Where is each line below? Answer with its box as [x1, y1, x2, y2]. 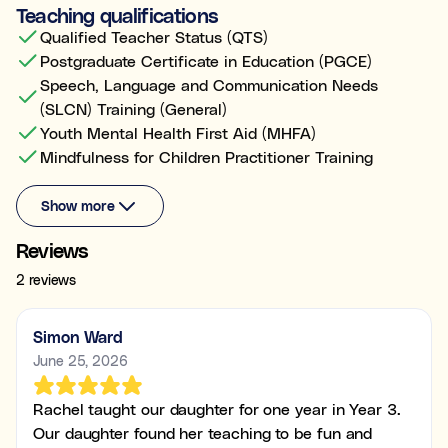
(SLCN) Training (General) [40, 99, 227, 119]
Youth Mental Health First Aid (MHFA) [40, 123, 316, 143]
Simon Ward [33, 327, 124, 347]
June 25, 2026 [33, 352, 128, 370]
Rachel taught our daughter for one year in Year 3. [33, 399, 401, 419]
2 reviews [16, 271, 77, 289]
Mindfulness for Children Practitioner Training [40, 147, 373, 167]
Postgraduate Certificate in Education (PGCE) [40, 51, 372, 71]
